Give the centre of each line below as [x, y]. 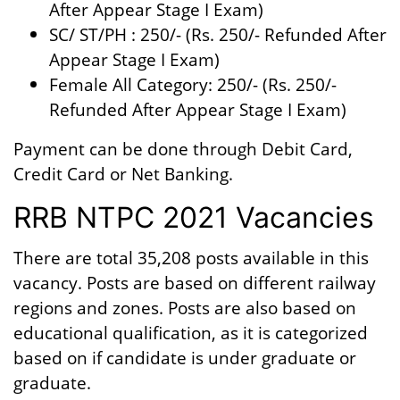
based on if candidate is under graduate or [185, 358]
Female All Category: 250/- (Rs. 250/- [193, 84]
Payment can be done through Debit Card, [183, 149]
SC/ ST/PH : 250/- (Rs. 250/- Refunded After [218, 34]
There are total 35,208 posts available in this [191, 258]
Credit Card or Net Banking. [123, 174]
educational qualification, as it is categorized [191, 333]
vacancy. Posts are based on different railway [195, 283]
